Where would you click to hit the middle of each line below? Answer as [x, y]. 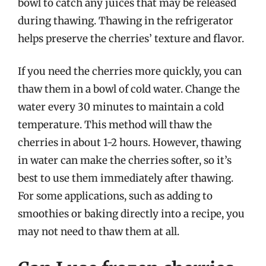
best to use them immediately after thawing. [126, 178]
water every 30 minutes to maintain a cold [121, 107]
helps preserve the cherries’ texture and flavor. [131, 38]
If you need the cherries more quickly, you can [130, 71]
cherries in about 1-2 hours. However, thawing [129, 142]
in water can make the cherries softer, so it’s [125, 160]
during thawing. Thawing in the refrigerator [126, 20]
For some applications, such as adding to [115, 196]
